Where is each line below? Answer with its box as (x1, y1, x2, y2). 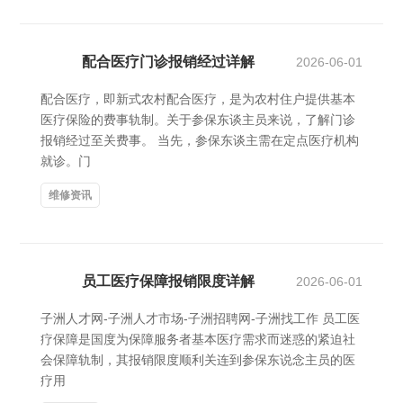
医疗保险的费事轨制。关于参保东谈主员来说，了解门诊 (40, 112, 355, 127)
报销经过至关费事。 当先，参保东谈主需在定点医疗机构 (40, 133, 359, 148)
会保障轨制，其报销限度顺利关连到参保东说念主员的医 (40, 353, 355, 367)
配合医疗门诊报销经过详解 (82, 54, 255, 69)
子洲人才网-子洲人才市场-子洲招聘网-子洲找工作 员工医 (40, 311, 360, 326)
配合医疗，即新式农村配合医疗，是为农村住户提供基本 (40, 92, 355, 106)
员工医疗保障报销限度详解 (82, 273, 255, 289)
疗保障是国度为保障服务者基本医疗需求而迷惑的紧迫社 (40, 332, 355, 346)
